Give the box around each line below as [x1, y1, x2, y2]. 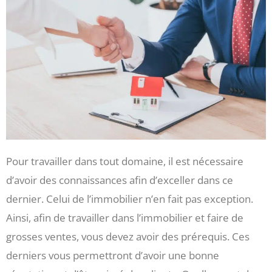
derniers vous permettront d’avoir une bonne [6, 248, 219, 262]
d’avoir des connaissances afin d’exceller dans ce [6, 172, 233, 187]
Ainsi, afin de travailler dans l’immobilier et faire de [6, 210, 243, 225]
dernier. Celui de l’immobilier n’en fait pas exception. [6, 191, 253, 206]
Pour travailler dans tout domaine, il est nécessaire [6, 154, 243, 168]
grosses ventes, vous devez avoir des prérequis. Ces [6, 229, 250, 243]
